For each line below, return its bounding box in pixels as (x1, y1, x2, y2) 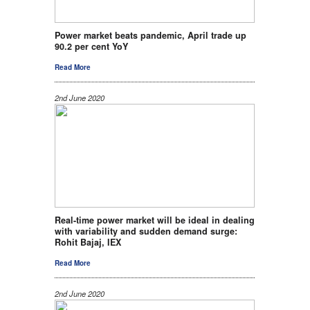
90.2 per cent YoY (55, 39, 128, 53)
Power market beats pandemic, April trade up (55, 28, 246, 42)
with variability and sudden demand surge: (55, 224, 237, 237)
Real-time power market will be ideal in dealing (55, 213, 255, 226)
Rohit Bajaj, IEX (55, 235, 121, 248)
